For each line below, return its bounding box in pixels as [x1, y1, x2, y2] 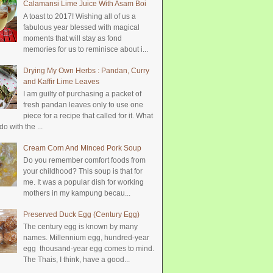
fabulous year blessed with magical [23, 23, 140, 32]
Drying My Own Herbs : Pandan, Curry [23, 66, 149, 75]
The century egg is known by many [23, 222, 138, 232]
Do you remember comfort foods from [23, 156, 146, 165]
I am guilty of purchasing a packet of [23, 89, 141, 98]
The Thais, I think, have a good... [23, 255, 130, 264]
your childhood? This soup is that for [23, 167, 143, 176]
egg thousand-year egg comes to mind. [23, 244, 154, 253]
